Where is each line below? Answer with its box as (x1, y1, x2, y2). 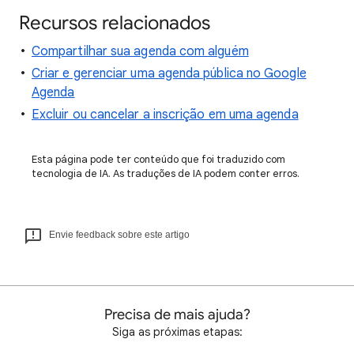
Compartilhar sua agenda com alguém (32, 43, 249, 59)
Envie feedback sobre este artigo (49, 229, 190, 240)
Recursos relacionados (19, 11, 210, 35)
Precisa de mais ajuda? (104, 306, 250, 323)
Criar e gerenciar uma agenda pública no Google (32, 66, 307, 81)
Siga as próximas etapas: (111, 325, 243, 339)
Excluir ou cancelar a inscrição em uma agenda (32, 107, 299, 122)
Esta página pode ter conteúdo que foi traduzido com (32, 153, 285, 166)
